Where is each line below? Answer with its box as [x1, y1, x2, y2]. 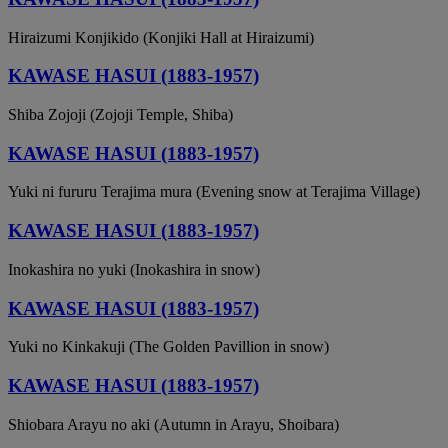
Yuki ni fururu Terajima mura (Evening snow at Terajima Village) [8, 183, 420, 201]
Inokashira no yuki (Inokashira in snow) [8, 260, 260, 278]
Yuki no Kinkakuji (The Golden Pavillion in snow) [8, 338, 329, 356]
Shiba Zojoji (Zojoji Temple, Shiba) [8, 106, 233, 123]
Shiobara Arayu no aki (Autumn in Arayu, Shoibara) [8, 415, 339, 433]
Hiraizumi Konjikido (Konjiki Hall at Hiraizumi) [8, 28, 314, 46]
